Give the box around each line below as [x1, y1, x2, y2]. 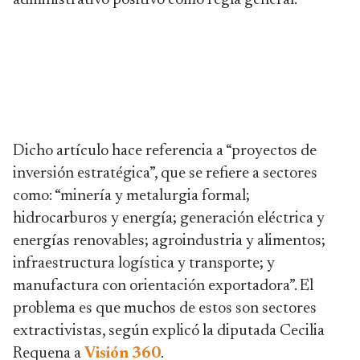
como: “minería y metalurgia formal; [13, 188, 250, 204]
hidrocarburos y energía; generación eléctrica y [13, 211, 325, 227]
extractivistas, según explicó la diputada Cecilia [13, 323, 325, 339]
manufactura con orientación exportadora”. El [13, 278, 313, 294]
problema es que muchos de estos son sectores [13, 301, 317, 317]
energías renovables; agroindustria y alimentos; [13, 233, 325, 249]
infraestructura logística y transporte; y [13, 256, 275, 272]
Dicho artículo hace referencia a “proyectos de [13, 143, 317, 159]
